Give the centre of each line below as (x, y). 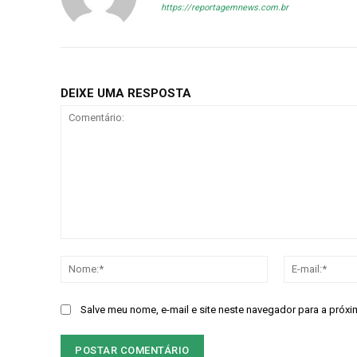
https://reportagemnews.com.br (225, 8)
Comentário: (91, 247)
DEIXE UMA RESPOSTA (126, 94)
